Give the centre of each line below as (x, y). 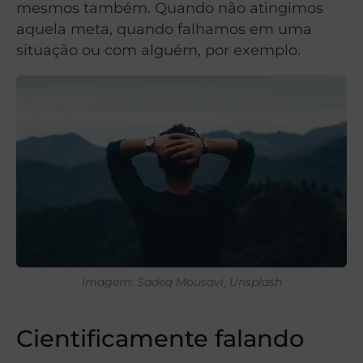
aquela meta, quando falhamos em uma (164, 28)
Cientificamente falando (160, 339)
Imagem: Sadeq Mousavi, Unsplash (181, 282)
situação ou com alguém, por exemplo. (158, 49)
